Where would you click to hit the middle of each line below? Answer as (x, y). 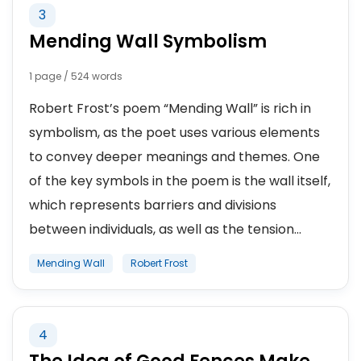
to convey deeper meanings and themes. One (174, 157)
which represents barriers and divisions (153, 205)
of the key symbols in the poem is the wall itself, (180, 181)
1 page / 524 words (76, 76)
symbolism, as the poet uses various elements (174, 133)
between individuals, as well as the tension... (165, 229)
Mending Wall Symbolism (148, 41)
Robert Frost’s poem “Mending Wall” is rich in (170, 108)
